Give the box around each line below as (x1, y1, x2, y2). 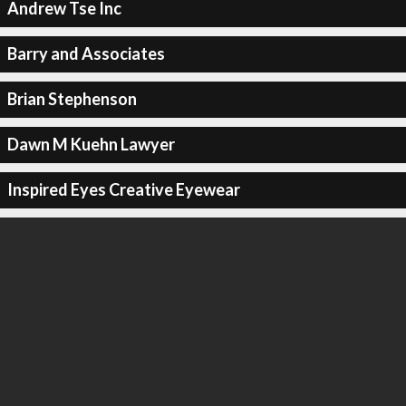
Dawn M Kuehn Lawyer (6, 134, 175, 154)
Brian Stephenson (6, 89, 137, 109)
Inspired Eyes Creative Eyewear (6, 179, 240, 199)
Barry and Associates (6, 43, 165, 63)
